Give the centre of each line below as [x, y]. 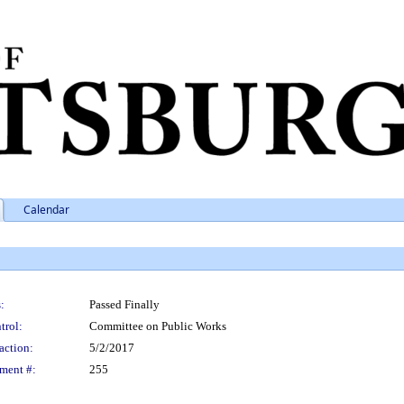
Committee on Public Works [158, 326]
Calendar [46, 210]
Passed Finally [124, 304]
